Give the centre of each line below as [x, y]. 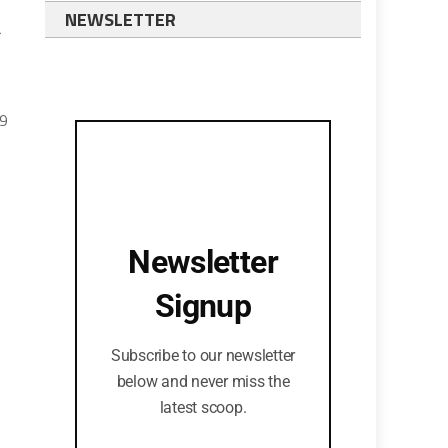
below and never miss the [203, 381]
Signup [203, 306]
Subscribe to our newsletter [203, 355]
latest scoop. [203, 407]
